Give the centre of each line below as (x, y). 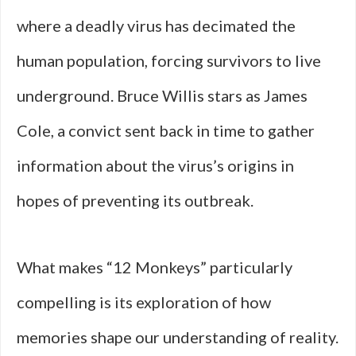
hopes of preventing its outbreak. (135, 200)
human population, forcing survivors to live (169, 60)
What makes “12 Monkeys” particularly (155, 267)
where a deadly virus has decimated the (156, 25)
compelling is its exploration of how (144, 302)
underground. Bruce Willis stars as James (162, 95)
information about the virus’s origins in (155, 165)
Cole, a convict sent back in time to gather (166, 130)
